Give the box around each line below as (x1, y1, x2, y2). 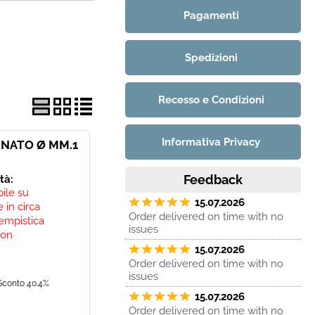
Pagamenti (183, 9, 239, 22)
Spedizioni (184, 51, 238, 64)
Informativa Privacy (162, 136, 260, 148)
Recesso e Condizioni (157, 94, 264, 106)
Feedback (184, 172, 243, 187)
